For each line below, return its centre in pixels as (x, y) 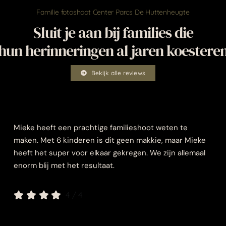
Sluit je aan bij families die (113, 33)
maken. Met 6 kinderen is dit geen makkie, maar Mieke (110, 140)
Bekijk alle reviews (118, 73)
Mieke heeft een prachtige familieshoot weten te (101, 128)
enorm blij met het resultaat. (64, 165)
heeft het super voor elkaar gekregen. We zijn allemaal (110, 153)
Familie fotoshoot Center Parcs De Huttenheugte (113, 12)
